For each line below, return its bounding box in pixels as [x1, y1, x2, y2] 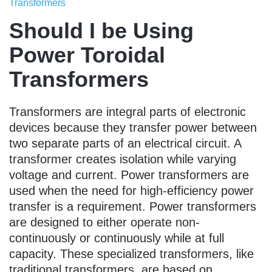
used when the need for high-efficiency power [9, 183, 254, 197]
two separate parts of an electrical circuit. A [9, 136, 241, 150]
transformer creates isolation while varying [9, 152, 236, 166]
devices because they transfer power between [9, 120, 257, 134]
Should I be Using [9, 18, 194, 43]
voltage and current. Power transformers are [9, 168, 249, 182]
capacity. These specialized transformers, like [9, 246, 254, 260]
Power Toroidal [9, 42, 165, 67]
